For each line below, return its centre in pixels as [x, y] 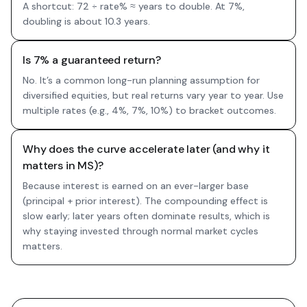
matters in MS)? [63, 165]
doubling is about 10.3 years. [86, 21]
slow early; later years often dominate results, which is [146, 216]
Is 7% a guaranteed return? [92, 60]
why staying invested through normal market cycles [140, 231]
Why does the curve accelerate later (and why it [146, 149]
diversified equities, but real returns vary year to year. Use [153, 95]
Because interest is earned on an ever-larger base [136, 186]
